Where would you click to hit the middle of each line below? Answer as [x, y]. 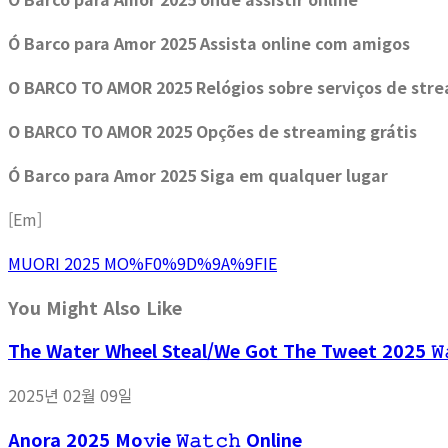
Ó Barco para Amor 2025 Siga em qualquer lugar [198, 175]
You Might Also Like [95, 307]
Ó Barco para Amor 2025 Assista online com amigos [209, 43]
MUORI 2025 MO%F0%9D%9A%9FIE [142, 263]
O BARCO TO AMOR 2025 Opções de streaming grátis [212, 131]
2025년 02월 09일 [70, 395]
